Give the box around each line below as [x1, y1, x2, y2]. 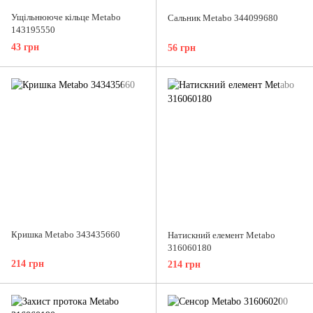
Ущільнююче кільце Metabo [11, 12, 121, 23]
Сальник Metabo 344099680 [168, 13, 278, 24]
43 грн [11, 41, 39, 52]
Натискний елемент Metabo [168, 229, 275, 240]
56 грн [168, 42, 196, 53]
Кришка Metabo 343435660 [11, 228, 120, 240]
